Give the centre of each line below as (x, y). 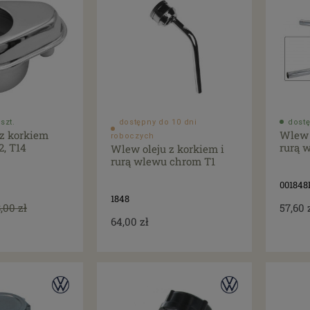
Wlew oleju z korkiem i (167, 148)
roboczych (133, 136)
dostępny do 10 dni (158, 122)
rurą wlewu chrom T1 (163, 161)
